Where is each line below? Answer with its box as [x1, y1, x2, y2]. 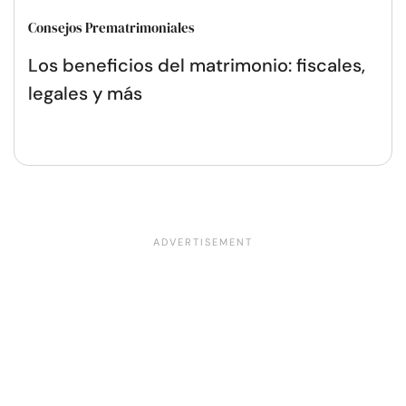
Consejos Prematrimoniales [28, 17, 195, 37]
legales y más [28, 81, 142, 105]
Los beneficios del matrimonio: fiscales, [28, 53, 365, 77]
